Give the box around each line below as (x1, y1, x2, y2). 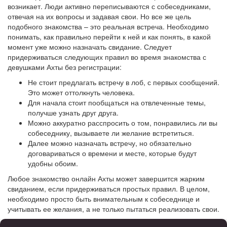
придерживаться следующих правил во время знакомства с (8, 52, 206, 62)
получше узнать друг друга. (28, 107, 119, 118)
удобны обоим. (28, 158, 78, 168)
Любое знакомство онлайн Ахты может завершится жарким (8, 173, 205, 183)
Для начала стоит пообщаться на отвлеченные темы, (28, 97, 206, 107)
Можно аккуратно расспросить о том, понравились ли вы (28, 118, 217, 128)
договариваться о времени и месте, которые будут (28, 148, 197, 158)
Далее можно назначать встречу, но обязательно (28, 138, 192, 148)
